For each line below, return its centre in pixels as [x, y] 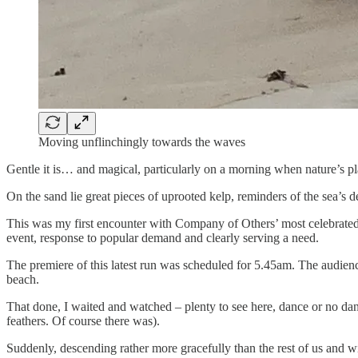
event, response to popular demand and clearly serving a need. [163, 237]
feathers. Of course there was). [83, 320]
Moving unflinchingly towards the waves [142, 141]
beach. [23, 279]
